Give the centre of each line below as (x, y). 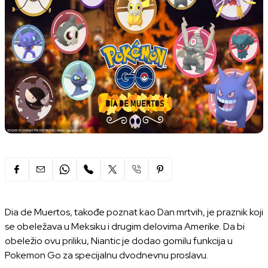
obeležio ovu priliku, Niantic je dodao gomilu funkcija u (119, 241)
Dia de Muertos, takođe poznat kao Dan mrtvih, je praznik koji (134, 212)
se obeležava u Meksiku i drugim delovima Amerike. (114, 227)
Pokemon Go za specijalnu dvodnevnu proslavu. (106, 255)
